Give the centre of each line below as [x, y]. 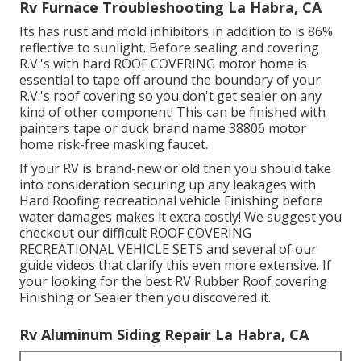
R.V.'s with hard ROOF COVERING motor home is [163, 64]
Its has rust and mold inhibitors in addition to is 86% [176, 32]
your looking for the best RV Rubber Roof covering [173, 282]
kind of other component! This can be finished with [172, 112]
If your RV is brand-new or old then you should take [175, 169]
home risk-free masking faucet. [114, 145]
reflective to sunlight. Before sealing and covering [169, 48]
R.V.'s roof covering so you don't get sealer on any [170, 96]
